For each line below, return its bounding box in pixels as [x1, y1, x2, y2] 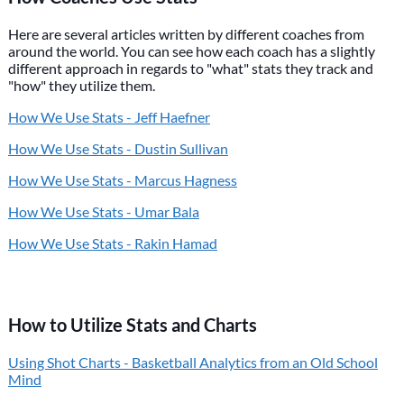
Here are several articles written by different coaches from [7, 25, 364, 42]
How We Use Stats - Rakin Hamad [7, 234, 217, 252]
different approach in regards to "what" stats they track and [7, 60, 373, 77]
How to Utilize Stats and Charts [7, 314, 257, 335]
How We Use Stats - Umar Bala [7, 203, 199, 220]
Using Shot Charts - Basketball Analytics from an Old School [7, 353, 378, 371]
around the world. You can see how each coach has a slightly [7, 42, 375, 60]
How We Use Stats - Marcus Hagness [7, 171, 237, 188]
